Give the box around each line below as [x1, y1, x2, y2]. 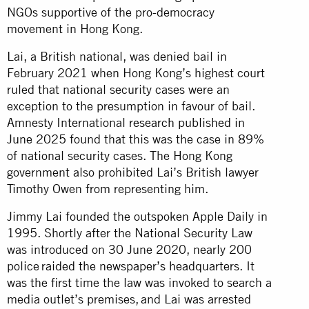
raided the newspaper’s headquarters [41, 258, 239, 273]
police [7, 258, 41, 273]
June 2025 [7, 131, 66, 146]
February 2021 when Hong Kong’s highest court [7, 65, 265, 80]
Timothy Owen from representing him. [7, 181, 215, 196]
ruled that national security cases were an [7, 81, 230, 97]
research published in [129, 114, 245, 130]
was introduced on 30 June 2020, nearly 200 [7, 241, 252, 257]
